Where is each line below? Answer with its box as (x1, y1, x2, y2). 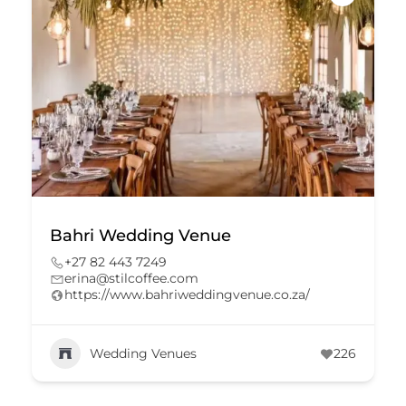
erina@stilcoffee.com (64, 270, 198, 286)
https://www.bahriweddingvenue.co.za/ (64, 286, 310, 303)
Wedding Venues (90, 344, 197, 362)
